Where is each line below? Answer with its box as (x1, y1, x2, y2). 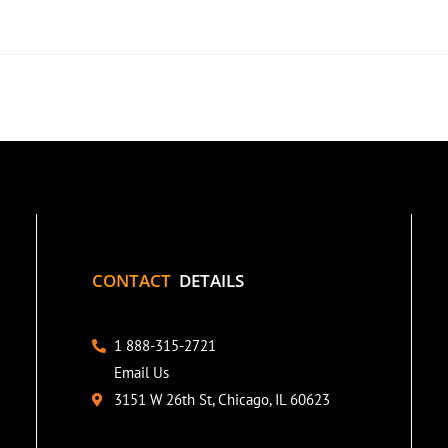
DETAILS (178, 269, 244, 293)
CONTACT (91, 269, 179, 293)
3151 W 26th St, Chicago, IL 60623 (114, 390, 331, 410)
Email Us (114, 363, 170, 383)
